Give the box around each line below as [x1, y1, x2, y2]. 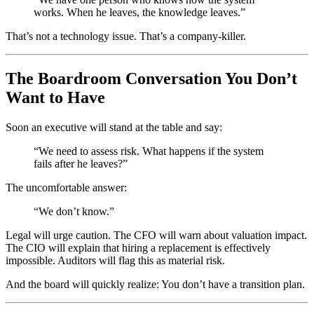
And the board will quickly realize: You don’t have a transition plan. [6, 278, 305, 291]
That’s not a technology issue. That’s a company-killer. [6, 30, 246, 43]
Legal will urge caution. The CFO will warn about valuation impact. [6, 229, 307, 242]
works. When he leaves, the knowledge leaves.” [34, 6, 245, 19]
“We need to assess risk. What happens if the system [34, 145, 264, 158]
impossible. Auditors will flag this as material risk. [6, 254, 225, 267]
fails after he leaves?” [34, 158, 128, 170]
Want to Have [6, 88, 105, 107]
